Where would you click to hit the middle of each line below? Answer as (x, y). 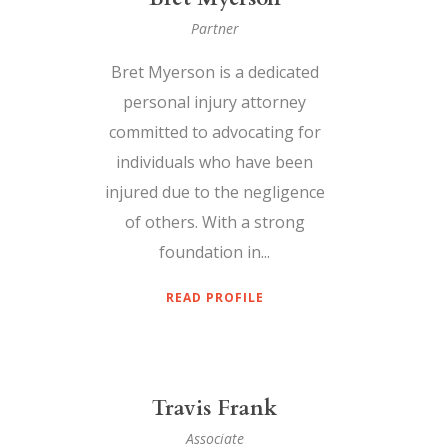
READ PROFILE (214, 298)
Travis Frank (214, 409)
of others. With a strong (214, 222)
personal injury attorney (214, 102)
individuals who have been (214, 162)
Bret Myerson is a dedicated (214, 72)
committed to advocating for (214, 132)
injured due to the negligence (214, 192)
